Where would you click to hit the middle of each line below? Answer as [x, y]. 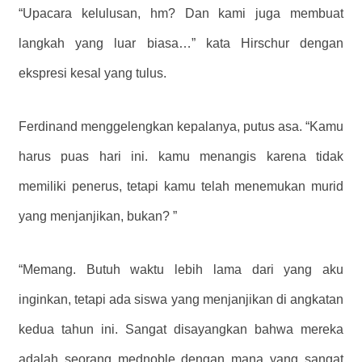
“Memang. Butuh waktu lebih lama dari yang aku [181, 270]
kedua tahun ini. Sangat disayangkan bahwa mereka [181, 330]
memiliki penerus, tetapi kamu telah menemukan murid [181, 187]
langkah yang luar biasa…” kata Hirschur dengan [181, 44]
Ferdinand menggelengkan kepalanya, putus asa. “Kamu [181, 127]
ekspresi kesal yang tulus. [93, 74]
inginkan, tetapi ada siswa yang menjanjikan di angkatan [181, 300]
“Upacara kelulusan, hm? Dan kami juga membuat [181, 14]
